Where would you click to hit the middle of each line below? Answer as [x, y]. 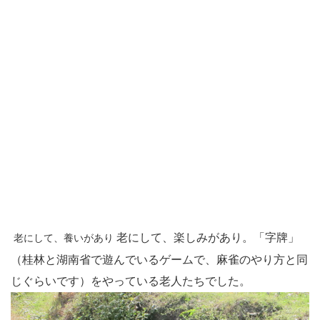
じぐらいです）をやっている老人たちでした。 [131, 281]
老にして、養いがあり [64, 238]
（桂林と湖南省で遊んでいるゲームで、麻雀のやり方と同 [159, 259]
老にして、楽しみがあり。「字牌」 [206, 237]
